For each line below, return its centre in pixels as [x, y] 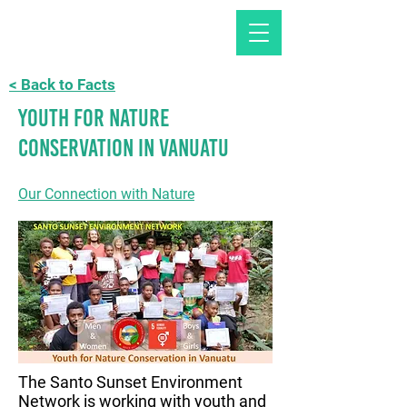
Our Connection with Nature [106, 194]
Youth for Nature [94, 118]
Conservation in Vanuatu [124, 148]
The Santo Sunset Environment [130, 382]
